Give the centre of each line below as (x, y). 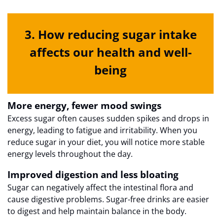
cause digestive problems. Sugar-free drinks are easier (108, 200)
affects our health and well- (110, 52)
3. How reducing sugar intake (110, 35)
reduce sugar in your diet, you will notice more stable (106, 142)
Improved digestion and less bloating (93, 175)
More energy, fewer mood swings (84, 106)
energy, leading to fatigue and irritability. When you (102, 130)
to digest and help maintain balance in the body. (97, 211)
